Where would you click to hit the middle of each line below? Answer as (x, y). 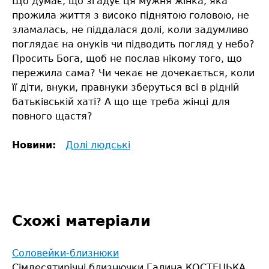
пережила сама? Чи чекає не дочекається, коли (133, 73)
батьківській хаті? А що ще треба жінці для (121, 102)
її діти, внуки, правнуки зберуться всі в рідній (125, 88)
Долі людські (98, 145)
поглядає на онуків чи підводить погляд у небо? (133, 44)
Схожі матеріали (81, 221)
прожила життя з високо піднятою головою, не (131, 16)
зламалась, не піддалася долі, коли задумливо (130, 30)
